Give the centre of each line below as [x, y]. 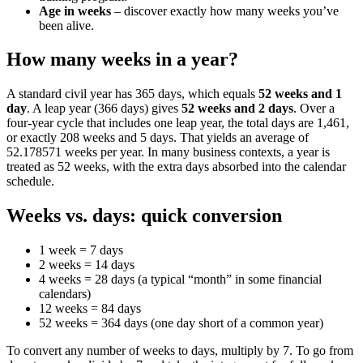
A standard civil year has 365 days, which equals [132, 94]
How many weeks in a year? [122, 60]
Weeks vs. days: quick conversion [144, 216]
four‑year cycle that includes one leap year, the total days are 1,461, [178, 123]
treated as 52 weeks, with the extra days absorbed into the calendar [176, 167]
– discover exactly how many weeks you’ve [225, 11]
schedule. [30, 181]
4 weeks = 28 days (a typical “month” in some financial [180, 280]
